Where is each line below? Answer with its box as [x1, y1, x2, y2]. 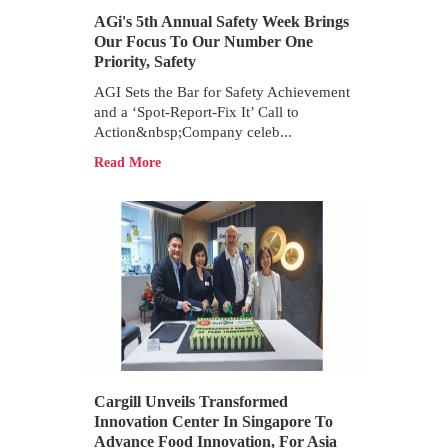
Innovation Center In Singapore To [94, 413, 333, 430]
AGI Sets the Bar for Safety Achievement [94, 84, 350, 100]
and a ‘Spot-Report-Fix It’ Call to [94, 104, 299, 120]
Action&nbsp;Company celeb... [94, 124, 292, 140]
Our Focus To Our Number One [94, 33, 313, 50]
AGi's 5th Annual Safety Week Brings [94, 13, 349, 30]
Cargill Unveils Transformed [94, 393, 288, 410]
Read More [94, 155, 161, 170]
